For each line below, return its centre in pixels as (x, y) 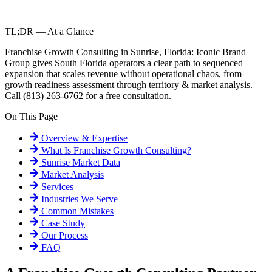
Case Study (62, 223)
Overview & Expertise (83, 138)
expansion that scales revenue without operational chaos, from (123, 74)
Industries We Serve (78, 199)
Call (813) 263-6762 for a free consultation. (88, 96)
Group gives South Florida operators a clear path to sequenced (124, 63)
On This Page (31, 117)
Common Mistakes (76, 211)
